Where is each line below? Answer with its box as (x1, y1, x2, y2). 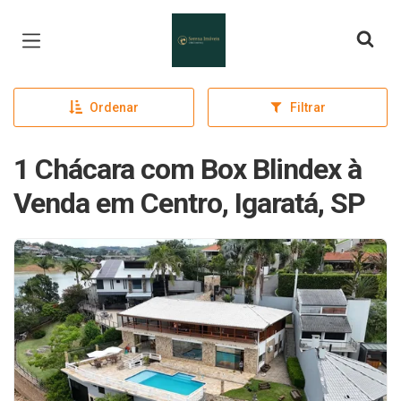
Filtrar (289, 100, 326, 115)
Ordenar (89, 100, 139, 115)
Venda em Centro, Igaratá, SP (13, 186, 365, 220)
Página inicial (171, 16, 275, 38)
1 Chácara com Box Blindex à (13, 152, 362, 186)
